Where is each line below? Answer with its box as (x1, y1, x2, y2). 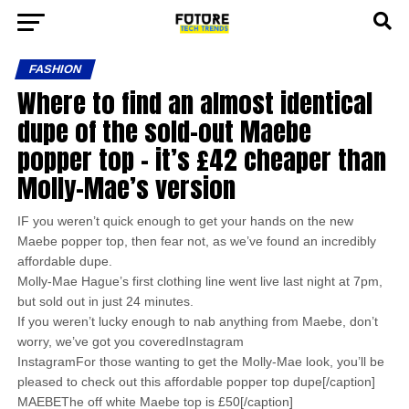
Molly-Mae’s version (16, 168, 236, 207)
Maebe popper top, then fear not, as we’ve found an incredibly (16, 234, 376, 248)
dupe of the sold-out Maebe (16, 111, 311, 151)
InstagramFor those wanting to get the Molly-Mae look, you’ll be (16, 354, 384, 369)
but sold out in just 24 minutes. (16, 294, 194, 309)
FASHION (26, 62, 83, 76)
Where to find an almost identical (16, 83, 372, 122)
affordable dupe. (16, 254, 112, 268)
